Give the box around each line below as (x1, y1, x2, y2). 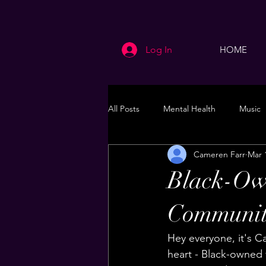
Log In (145, 44, 173, 55)
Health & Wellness (169, 150, 236, 161)
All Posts (108, 103, 140, 114)
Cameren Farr (194, 148, 245, 160)
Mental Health (163, 103, 216, 114)
